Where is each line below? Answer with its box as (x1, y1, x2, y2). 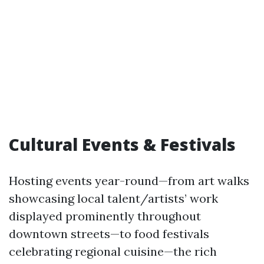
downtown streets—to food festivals (9, 226, 209, 241)
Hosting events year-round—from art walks (9, 173, 249, 188)
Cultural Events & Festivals (9, 133, 236, 156)
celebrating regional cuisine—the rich (9, 244, 217, 259)
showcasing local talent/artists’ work (9, 191, 218, 206)
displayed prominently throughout (9, 209, 201, 223)
